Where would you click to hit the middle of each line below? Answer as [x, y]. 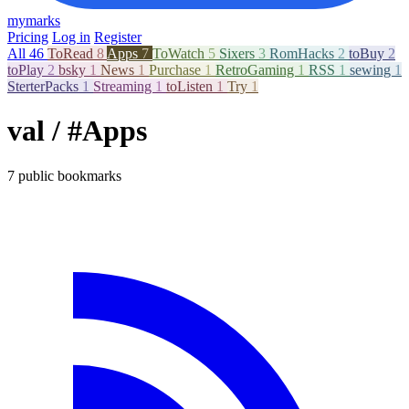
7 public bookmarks [64, 175]
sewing [372, 70]
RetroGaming [257, 70]
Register [118, 37]
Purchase [177, 70]
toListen [191, 86]
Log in [71, 37]
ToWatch [180, 53]
